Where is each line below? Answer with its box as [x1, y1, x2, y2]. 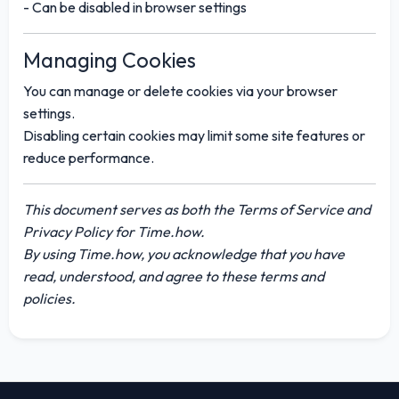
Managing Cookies [23, 46, 196, 73]
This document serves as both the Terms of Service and [23, 199, 370, 218]
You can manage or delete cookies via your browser [23, 81, 338, 100]
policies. [23, 289, 76, 307]
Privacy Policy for [23, 222, 137, 240]
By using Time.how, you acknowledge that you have [23, 244, 345, 263]
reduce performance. [23, 148, 154, 167]
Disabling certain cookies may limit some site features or [23, 126, 365, 144]
